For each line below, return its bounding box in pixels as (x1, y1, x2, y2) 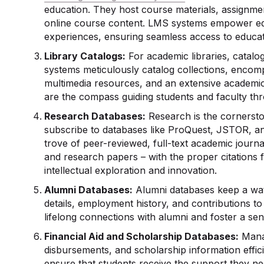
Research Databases (44, 110, 143, 122)
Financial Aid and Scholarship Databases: (44, 230, 239, 242)
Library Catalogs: (44, 50, 126, 62)
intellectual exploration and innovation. (44, 164, 217, 176)
